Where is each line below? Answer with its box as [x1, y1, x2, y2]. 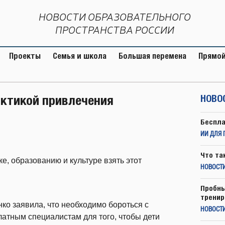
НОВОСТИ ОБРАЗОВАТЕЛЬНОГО [39, 11, 191, 23]
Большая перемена [119, 51, 186, 61]
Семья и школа [53, 51, 106, 61]
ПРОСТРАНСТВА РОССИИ [55, 24, 174, 36]
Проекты [9, 51, 41, 61]
